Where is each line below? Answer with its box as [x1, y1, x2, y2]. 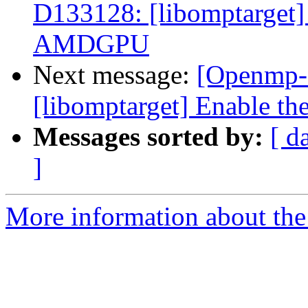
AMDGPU [33, 29, 149, 59]
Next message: [33, 60, 197, 90]
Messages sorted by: [33, 122, 263, 152]
